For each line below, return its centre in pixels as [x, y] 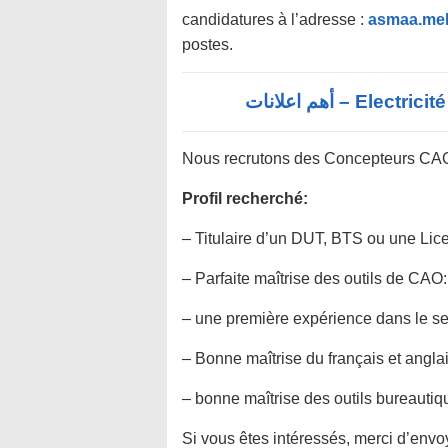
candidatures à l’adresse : [275, 19]
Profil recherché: [245, 198]
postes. [207, 44]
